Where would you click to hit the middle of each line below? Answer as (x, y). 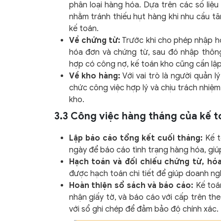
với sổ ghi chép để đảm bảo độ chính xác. (144, 209)
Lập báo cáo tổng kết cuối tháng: (136, 138)
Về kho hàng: (95, 76)
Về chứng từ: (94, 41)
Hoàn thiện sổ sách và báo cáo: (131, 186)
